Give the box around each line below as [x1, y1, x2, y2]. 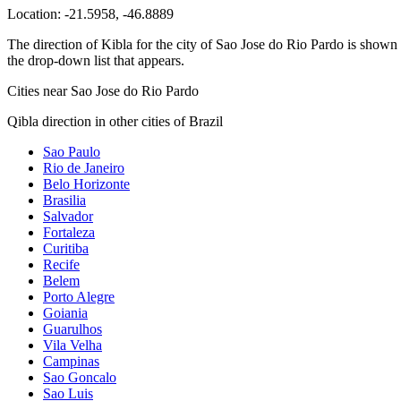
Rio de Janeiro [43, 159, 124, 175]
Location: [7, 5, 64, 21]
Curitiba [43, 240, 89, 256]
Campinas [43, 353, 99, 369]
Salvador [43, 208, 93, 224]
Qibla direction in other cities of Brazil [7, 113, 223, 129]
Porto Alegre [43, 288, 115, 304]
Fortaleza [43, 224, 95, 240]
